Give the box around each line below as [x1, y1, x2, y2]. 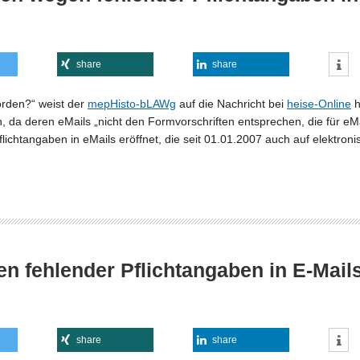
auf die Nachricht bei [176, 97, 287, 110]
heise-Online [287, 97, 351, 110]
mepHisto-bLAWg [88, 97, 176, 110]
